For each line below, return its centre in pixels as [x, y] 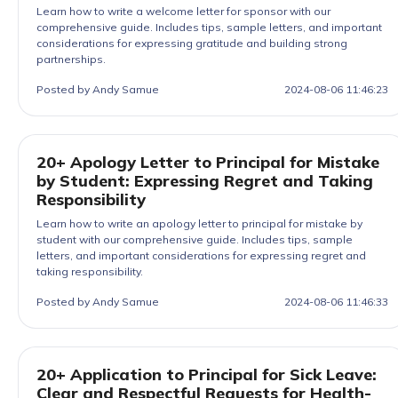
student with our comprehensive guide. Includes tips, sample [195, 239]
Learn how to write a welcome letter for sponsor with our [183, 11]
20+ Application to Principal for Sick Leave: [207, 374]
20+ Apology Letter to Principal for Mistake [208, 162]
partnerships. [71, 59]
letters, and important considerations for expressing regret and [201, 255]
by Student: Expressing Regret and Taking [205, 181]
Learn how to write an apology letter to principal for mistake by [199, 223]
